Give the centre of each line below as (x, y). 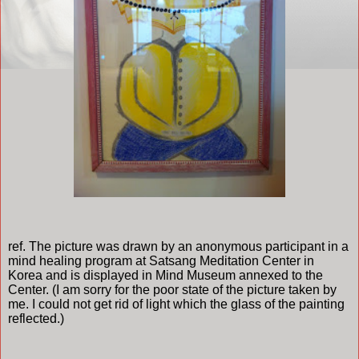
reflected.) (39, 318)
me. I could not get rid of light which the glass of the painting (176, 304)
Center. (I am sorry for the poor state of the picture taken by (172, 289)
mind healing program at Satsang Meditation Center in (161, 260)
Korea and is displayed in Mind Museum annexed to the (165, 275)
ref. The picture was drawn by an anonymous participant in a (178, 246)
